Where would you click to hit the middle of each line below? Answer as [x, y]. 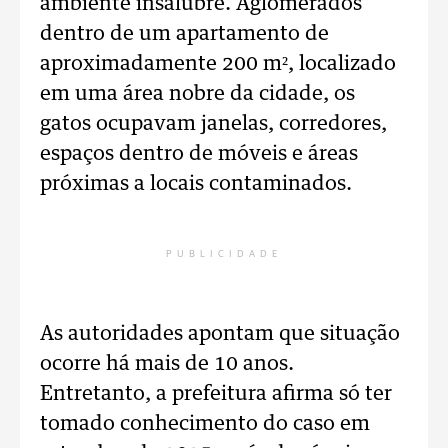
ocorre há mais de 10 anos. [167, 364]
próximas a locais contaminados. [196, 184]
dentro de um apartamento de [184, 34]
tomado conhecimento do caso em [205, 424]
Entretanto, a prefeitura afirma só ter [216, 394]
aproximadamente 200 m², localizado [218, 64]
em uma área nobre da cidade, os [197, 94]
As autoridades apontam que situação [220, 334]
